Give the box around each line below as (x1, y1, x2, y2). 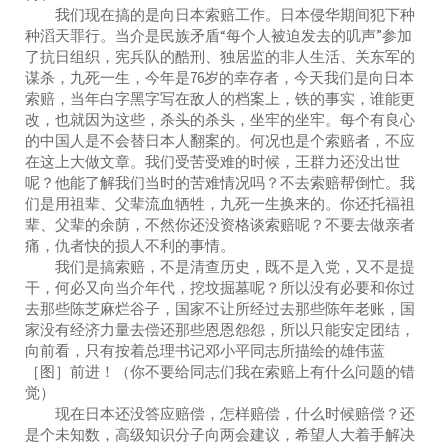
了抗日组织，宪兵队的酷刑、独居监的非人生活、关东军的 (25, 46, 415, 66)
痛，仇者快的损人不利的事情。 (25, 235, 235, 255)
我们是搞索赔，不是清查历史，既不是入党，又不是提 (25, 256, 415, 276)
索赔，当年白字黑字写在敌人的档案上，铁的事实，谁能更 (25, 88, 415, 108)
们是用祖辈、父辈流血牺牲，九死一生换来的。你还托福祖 (25, 193, 415, 213)
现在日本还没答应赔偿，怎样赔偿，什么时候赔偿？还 (25, 403, 415, 423)
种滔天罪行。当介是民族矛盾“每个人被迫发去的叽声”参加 (25, 25, 412, 45)
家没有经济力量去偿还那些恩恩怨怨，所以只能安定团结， (25, 319, 415, 339)
